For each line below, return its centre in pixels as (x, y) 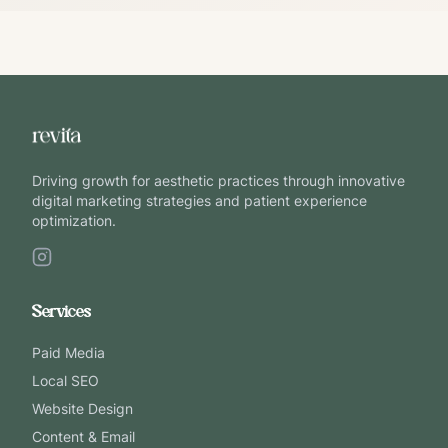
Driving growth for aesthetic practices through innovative (218, 180)
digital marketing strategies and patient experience (199, 200)
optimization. (74, 220)
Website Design (82, 408)
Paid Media (68, 352)
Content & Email (83, 436)
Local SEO (65, 380)
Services (61, 312)
